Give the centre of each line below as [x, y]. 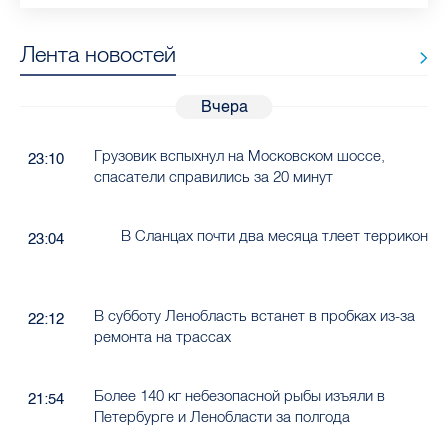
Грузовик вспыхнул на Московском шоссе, [239, 156]
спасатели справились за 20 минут [213, 177]
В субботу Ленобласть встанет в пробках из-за [254, 316]
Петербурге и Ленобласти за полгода [221, 417]
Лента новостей [98, 54]
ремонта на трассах [162, 337]
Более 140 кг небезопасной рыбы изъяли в [239, 396]
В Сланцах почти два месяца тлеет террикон [274, 236]
